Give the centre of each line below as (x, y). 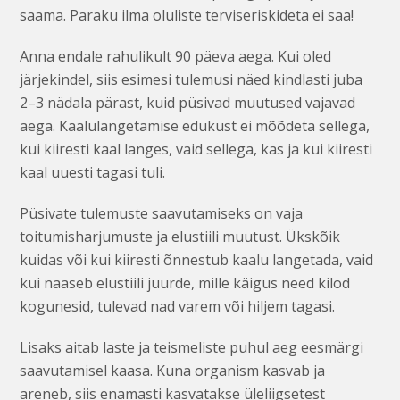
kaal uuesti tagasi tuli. (93, 172)
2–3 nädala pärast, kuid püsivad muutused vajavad (188, 102)
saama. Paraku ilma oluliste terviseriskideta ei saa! (187, 15)
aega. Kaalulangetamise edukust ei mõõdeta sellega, (195, 125)
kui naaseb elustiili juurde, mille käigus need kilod (185, 283)
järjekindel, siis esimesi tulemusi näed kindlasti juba (192, 79)
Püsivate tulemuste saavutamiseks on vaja (162, 213)
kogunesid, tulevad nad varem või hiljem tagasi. (178, 306)
